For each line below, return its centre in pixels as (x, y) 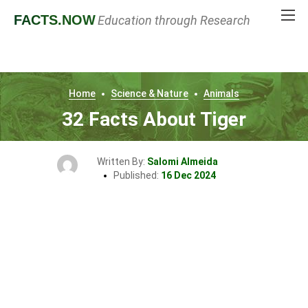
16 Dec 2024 (188, 175)
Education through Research (174, 20)
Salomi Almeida (183, 162)
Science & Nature (150, 93)
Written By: (122, 162)
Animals (221, 93)
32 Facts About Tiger (154, 119)
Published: (137, 175)
